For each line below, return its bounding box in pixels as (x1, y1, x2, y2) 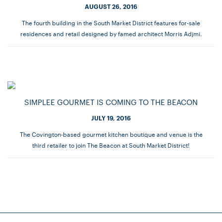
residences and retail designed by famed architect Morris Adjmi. (20, 28, 202, 38)
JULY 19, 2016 (91, 113, 131, 122)
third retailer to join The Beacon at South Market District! (32, 140, 190, 149)
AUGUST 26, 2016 (85, 1, 137, 10)
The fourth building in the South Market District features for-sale (22, 17, 200, 27)
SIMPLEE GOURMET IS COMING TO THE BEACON (24, 96, 198, 107)
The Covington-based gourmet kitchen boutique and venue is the (19, 129, 203, 138)
